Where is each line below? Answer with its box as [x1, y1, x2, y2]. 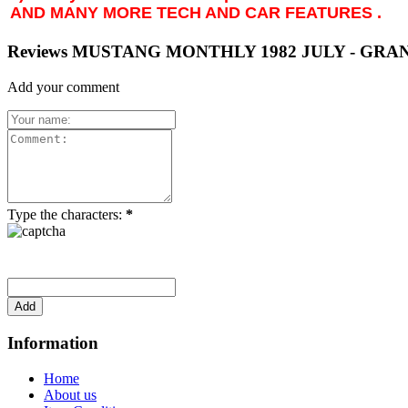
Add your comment [7, 79, 119, 96]
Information [7, 332, 98, 352]
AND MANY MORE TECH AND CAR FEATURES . [10, 3, 382, 22]
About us [44, 386, 97, 403]
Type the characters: [7, 207, 126, 223]
